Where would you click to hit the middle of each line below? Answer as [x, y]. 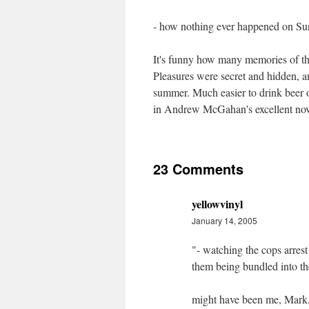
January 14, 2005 [225, 220]
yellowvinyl [217, 204]
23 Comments [198, 169]
